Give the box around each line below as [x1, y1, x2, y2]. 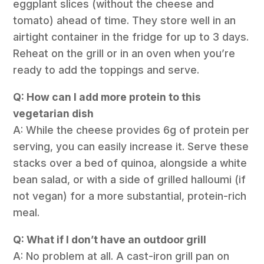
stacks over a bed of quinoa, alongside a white [13, 157, 247, 170]
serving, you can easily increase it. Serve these [13, 140, 249, 153]
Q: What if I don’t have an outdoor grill [13, 233, 207, 246]
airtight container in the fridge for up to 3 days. [13, 31, 249, 44]
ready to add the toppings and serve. [13, 64, 200, 77]
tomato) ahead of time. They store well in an [13, 14, 236, 27]
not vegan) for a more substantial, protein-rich [13, 190, 247, 203]
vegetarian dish [13, 107, 94, 120]
